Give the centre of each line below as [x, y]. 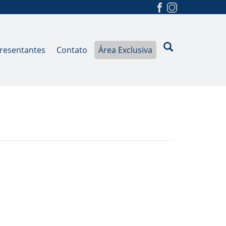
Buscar [188, 47]
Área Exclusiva [125, 50]
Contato [72, 50]
